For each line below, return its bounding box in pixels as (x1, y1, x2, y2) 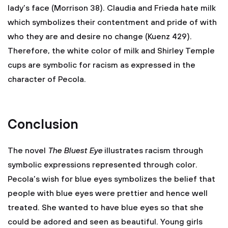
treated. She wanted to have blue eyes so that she (8, 203, 204, 213)
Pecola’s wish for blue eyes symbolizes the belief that (8, 174, 215, 184)
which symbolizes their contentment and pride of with (8, 17, 217, 27)
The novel (8, 146, 48, 156)
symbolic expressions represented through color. (8, 160, 197, 170)
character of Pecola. (8, 74, 86, 84)
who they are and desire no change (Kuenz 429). (8, 32, 192, 42)
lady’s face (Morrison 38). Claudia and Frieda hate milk (8, 3, 216, 13)
